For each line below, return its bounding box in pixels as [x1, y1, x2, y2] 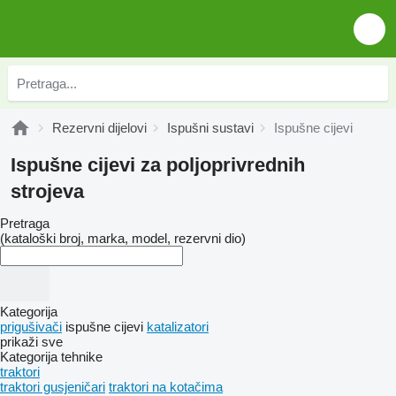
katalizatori [147, 319, 209, 334]
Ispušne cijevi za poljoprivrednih [11, 154, 305, 176]
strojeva [11, 180, 84, 202]
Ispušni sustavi [167, 120, 254, 135]
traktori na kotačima [109, 379, 223, 394]
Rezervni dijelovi [52, 120, 147, 135]
